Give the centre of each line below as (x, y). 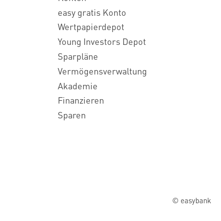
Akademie (78, 85)
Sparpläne (78, 56)
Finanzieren (81, 100)
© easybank (192, 201)
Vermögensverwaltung (102, 71)
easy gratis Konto (92, 12)
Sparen (72, 115)
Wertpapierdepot (91, 27)
